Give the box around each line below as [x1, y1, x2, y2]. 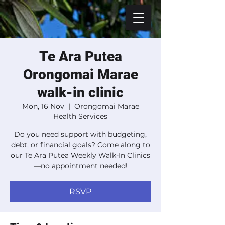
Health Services [53, 111, 107, 121]
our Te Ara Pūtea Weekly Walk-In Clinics [11, 151, 150, 160]
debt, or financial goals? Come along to [11, 140, 150, 149]
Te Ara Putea [39, 48, 122, 65]
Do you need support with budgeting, [14, 130, 147, 139]
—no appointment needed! [33, 161, 128, 170]
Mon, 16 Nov [22, 102, 64, 111]
